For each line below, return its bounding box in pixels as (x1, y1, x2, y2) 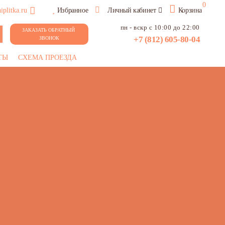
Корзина (178, 7, 202, 14)
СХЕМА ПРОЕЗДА (18, 54, 77, 61)
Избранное (57, 7, 88, 14)
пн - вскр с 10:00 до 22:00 (120, 24, 200, 31)
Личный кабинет (107, 7, 156, 14)
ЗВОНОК (39, 35, 59, 41)
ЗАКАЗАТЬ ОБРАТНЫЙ (22, 27, 75, 33)
